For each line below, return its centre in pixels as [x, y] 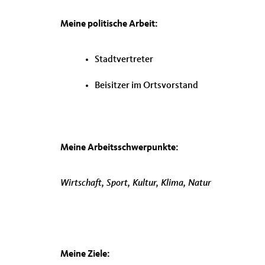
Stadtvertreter [124, 60]
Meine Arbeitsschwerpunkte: [119, 148]
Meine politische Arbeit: [109, 24]
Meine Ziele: [85, 254]
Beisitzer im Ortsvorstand [146, 86]
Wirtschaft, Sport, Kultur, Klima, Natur [136, 183]
